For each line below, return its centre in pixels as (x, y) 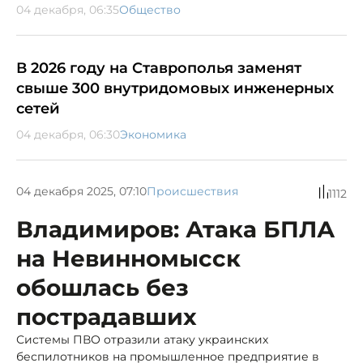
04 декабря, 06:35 (68, 9)
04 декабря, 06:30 (68, 134)
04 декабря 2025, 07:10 (81, 192)
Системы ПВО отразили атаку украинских (142, 339)
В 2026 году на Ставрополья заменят (159, 68)
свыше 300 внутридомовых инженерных (175, 88)
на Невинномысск (128, 258)
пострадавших (107, 316)
